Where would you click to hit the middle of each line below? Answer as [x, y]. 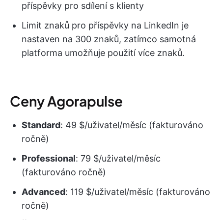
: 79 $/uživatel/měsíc [118, 158]
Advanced [43, 192]
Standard [41, 125]
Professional [49, 158]
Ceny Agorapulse [66, 101]
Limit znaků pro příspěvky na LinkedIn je [105, 25]
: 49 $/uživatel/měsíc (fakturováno [132, 125]
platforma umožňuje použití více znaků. [103, 53]
